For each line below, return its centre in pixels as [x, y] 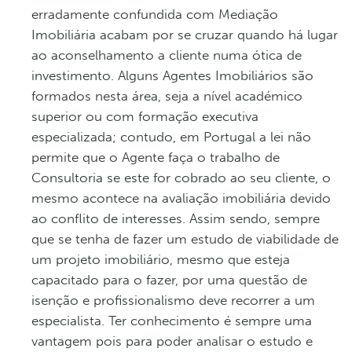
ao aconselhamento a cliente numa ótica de [167, 55]
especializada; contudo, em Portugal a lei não [171, 136]
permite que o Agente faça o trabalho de [156, 157]
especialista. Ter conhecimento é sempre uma [172, 320]
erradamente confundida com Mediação [155, 14]
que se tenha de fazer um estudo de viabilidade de [185, 238]
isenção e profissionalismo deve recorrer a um [173, 300]
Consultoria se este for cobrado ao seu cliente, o [181, 177]
